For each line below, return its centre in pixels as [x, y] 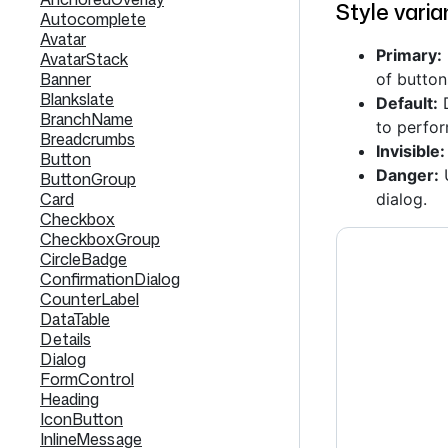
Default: [407, 103]
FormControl [87, 379]
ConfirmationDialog [110, 279]
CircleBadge [83, 259]
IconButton [81, 419]
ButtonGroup [88, 179]
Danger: [407, 175]
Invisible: [410, 151]
